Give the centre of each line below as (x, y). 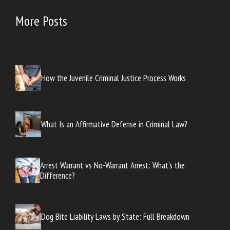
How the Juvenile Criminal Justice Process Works (113, 78)
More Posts (41, 21)
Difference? (58, 175)
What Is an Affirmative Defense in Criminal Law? (114, 124)
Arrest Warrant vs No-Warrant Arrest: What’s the (113, 165)
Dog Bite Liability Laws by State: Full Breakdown (115, 216)
